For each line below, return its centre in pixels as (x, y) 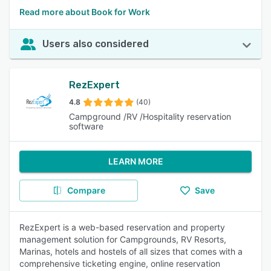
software (87, 126)
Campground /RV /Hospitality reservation (150, 116)
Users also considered (96, 44)
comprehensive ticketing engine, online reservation (120, 263)
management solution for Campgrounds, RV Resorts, (123, 239)
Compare (86, 190)
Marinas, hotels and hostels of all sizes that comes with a (131, 251)
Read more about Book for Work (85, 12)
